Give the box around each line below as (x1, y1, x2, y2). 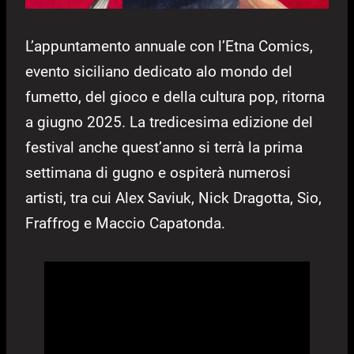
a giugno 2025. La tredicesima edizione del (25, 113, 313, 132)
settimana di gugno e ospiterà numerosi (25, 164, 291, 183)
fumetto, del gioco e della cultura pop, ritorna (25, 88, 325, 107)
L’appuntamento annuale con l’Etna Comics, (25, 37, 313, 56)
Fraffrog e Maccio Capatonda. (25, 214, 225, 233)
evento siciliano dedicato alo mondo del (25, 62, 292, 81)
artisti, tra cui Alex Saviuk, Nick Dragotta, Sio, (25, 189, 322, 208)
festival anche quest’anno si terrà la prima (25, 138, 303, 157)
